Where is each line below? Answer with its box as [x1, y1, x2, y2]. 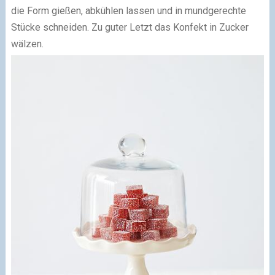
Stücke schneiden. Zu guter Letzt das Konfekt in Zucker [10, 21, 249, 33]
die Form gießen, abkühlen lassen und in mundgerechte [10, 4, 246, 17]
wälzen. [10, 37, 44, 50]
